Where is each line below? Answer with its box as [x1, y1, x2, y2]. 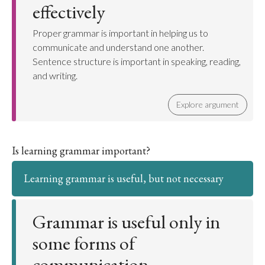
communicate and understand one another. [33, 41, 204, 53]
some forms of [33, 231, 135, 256]
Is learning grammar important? [12, 144, 150, 157]
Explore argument [176, 99, 239, 109]
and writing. [33, 70, 77, 81]
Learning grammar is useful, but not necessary [24, 172, 224, 185]
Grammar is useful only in [33, 209, 220, 234]
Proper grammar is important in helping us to [33, 27, 208, 38]
